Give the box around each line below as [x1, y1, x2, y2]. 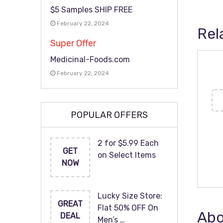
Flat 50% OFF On [98, 203, 158, 213]
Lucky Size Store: [98, 191, 162, 201]
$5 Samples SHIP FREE [50, 5, 132, 14]
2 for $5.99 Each [98, 138, 159, 148]
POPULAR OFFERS [71, 110, 148, 120]
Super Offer [50, 38, 96, 49]
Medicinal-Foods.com [50, 55, 130, 64]
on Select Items [98, 150, 156, 160]
